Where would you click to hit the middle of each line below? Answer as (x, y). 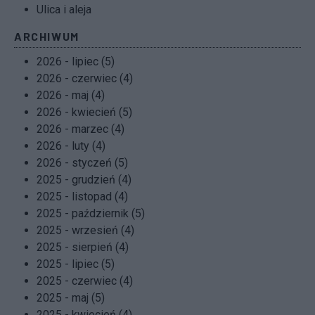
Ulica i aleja (64, 10)
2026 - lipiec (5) (76, 62)
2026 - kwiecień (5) (84, 112)
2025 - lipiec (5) (76, 264)
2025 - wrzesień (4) (85, 231)
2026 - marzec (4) (81, 129)
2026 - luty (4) (71, 146)
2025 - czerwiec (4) (85, 281)
